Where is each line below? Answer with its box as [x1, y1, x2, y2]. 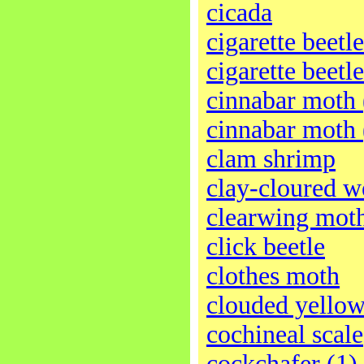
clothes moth [206, 262, 340, 290]
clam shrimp [206, 145, 336, 173]
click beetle [206, 232, 325, 261]
